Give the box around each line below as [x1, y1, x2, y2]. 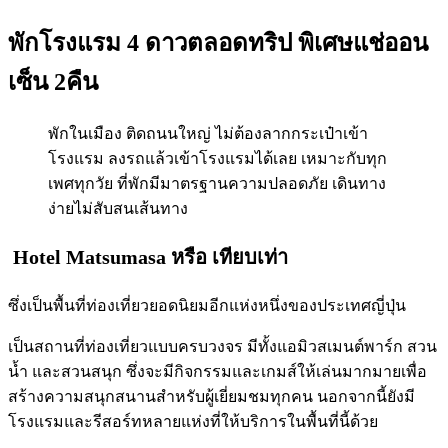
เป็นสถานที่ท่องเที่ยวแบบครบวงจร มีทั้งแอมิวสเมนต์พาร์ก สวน [8, 337, 437, 355]
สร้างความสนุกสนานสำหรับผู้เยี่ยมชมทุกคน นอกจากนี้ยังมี [8, 387, 415, 405]
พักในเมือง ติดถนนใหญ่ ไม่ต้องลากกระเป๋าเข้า [48, 124, 368, 142]
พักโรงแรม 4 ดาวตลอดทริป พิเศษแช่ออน [8, 29, 428, 56]
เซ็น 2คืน [8, 68, 104, 95]
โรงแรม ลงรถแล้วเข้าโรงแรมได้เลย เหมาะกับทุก [48, 149, 387, 167]
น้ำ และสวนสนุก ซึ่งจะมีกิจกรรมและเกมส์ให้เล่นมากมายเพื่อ [8, 362, 427, 380]
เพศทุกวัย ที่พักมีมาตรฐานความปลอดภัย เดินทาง [48, 174, 386, 192]
